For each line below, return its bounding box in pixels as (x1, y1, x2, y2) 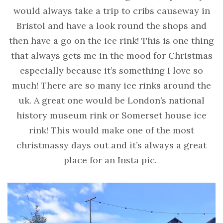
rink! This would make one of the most (29, 124, 194, 136)
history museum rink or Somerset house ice (16, 110, 207, 121)
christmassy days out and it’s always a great (16, 139, 207, 151)
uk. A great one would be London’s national (18, 95, 205, 107)
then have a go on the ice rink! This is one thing (9, 35, 214, 47)
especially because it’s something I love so (20, 65, 203, 77)
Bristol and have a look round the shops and (16, 20, 207, 32)
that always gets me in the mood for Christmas (10, 50, 213, 62)
